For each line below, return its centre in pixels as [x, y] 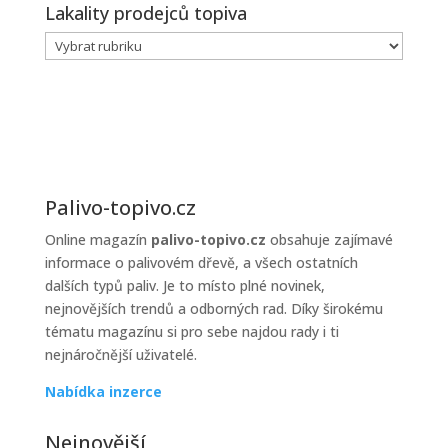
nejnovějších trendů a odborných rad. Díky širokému [213, 308]
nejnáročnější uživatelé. [120, 354]
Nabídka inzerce [103, 391]
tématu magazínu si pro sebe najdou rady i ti [191, 331]
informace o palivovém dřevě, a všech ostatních [201, 262]
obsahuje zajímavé [329, 239]
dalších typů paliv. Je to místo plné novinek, [184, 285]
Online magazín [97, 239]
